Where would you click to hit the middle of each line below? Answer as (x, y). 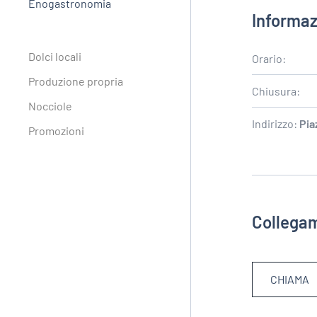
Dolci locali (55, 57)
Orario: (269, 59)
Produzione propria (76, 81)
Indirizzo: (276, 124)
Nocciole (50, 106)
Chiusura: (276, 91)
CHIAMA (290, 279)
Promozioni (56, 131)
